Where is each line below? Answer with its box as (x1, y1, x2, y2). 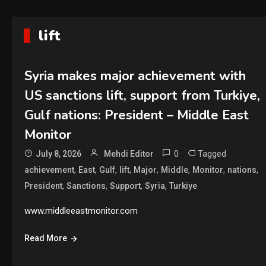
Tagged (197, 148, 226, 159)
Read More (24, 233, 67, 243)
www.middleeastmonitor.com (24, 205, 138, 216)
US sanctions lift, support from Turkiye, (24, 87, 260, 104)
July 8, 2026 (35, 149, 81, 159)
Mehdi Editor (103, 149, 154, 159)
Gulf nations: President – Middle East (24, 106, 249, 124)
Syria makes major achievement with (24, 67, 246, 85)
